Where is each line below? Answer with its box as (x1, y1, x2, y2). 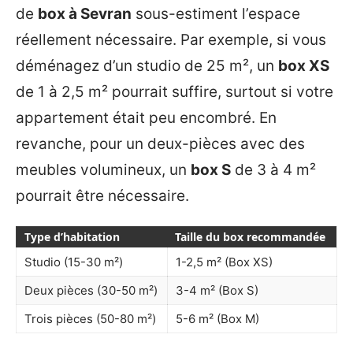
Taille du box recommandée (175, 229, 325, 244)
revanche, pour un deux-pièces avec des (16, 134, 305, 153)
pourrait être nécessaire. (16, 186, 189, 205)
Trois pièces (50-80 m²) (24, 311, 156, 326)
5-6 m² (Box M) (176, 311, 259, 326)
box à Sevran (38, 4, 132, 23)
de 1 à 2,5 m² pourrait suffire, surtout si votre (16, 82, 333, 101)
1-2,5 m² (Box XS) (176, 255, 273, 269)
